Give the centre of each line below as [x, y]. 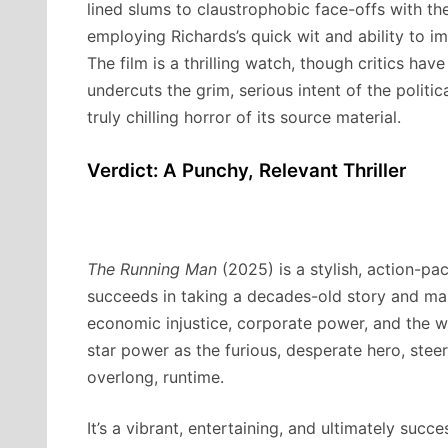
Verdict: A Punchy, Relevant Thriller [246, 170]
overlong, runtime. [155, 376]
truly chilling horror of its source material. [244, 116]
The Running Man [152, 268]
